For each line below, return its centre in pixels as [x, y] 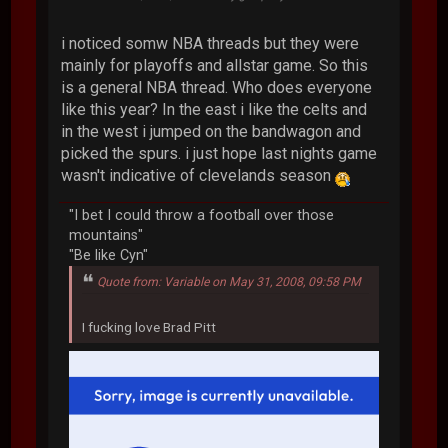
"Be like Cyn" [109, 255]
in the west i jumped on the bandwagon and [211, 131]
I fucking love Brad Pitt [149, 326]
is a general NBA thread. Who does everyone [217, 87]
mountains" [106, 235]
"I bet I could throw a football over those [202, 215]
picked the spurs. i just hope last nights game [219, 153]
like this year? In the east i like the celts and [214, 109]
